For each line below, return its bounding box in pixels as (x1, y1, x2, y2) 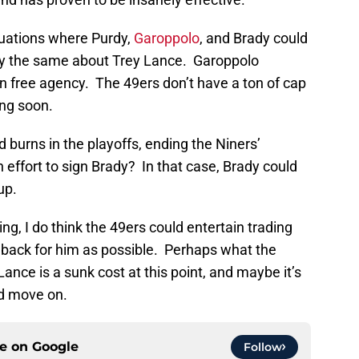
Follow (244, 340, 282, 355)
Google (32, 339, 79, 355)
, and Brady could (200, 30, 308, 47)
